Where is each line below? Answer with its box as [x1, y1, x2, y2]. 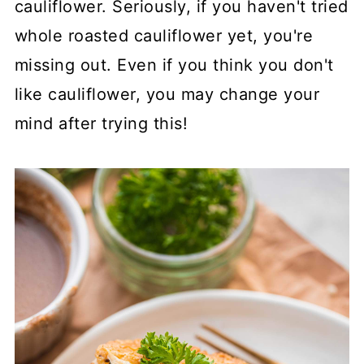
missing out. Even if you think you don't [14, 55, 334, 76]
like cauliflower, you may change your [14, 84, 320, 105]
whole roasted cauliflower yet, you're [14, 26, 314, 46]
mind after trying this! [14, 114, 188, 134]
